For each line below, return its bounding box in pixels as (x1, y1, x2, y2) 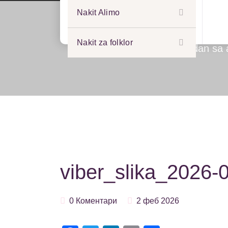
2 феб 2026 (136, 196, 179, 205)
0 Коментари (67, 196, 117, 205)
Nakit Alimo (77, 8, 120, 17)
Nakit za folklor (77, 38, 133, 47)
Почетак (123, 43, 161, 54)
